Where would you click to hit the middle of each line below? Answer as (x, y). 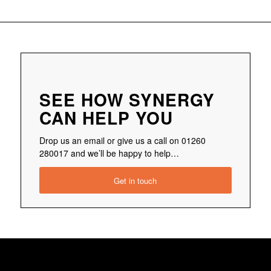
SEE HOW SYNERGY (127, 99)
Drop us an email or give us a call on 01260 (122, 140)
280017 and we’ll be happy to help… (109, 153)
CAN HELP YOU (106, 117)
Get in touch (135, 180)
